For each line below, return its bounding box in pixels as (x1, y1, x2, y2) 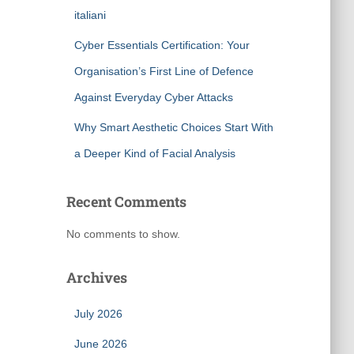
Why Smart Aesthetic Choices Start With (73, 121, 273, 134)
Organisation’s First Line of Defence (73, 65, 254, 77)
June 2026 (73, 337, 127, 350)
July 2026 (73, 307, 122, 320)
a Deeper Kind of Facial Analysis (73, 147, 235, 160)
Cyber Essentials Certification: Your (73, 39, 250, 51)
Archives (66, 268, 127, 287)
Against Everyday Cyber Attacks (73, 91, 233, 104)
